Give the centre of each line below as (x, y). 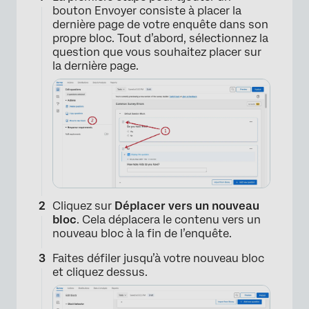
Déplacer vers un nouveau (187, 206)
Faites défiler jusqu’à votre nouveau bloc (158, 258)
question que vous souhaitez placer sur (157, 52)
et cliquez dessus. (100, 272)
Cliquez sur (83, 206)
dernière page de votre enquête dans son (160, 24)
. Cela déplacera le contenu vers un (169, 220)
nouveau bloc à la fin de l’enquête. (142, 233)
